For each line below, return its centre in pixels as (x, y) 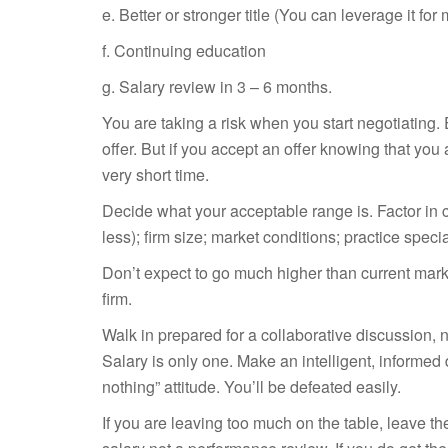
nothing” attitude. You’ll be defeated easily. (251, 386)
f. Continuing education (184, 50)
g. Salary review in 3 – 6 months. (217, 86)
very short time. (155, 174)
